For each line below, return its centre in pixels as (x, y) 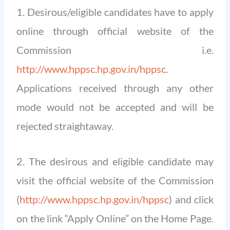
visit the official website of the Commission (115, 180)
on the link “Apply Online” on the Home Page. (115, 218)
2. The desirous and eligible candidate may (115, 161)
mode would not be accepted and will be (115, 107)
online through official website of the (115, 31)
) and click (191, 199)
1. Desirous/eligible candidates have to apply (115, 12)
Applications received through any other (115, 88)
